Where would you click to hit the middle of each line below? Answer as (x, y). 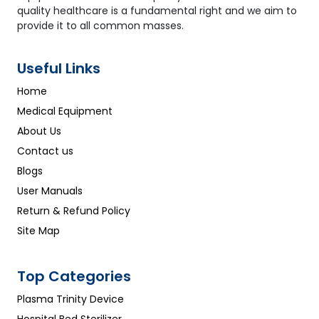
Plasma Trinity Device (70, 299)
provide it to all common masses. (100, 26)
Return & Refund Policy (74, 211)
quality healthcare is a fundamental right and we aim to (157, 11)
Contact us (45, 151)
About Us (39, 131)
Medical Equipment (65, 111)
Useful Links (59, 69)
